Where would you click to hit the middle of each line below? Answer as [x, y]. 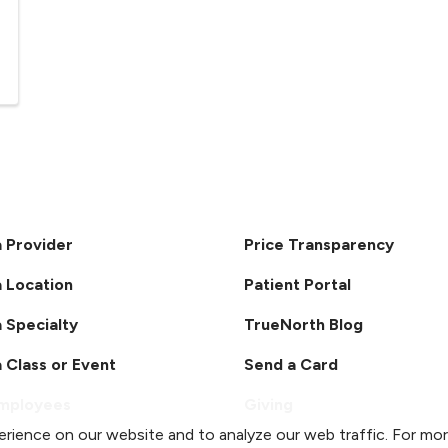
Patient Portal [297, 284]
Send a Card [291, 364]
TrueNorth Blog [303, 324]
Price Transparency [319, 244]
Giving [268, 404]
